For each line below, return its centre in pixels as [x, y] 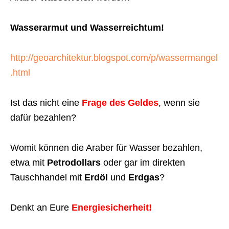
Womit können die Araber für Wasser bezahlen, [106, 147]
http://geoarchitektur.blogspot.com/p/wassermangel [114, 58]
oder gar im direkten [143, 162]
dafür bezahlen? [43, 117]
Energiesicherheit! [112, 207]
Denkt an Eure [41, 207]
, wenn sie [179, 102]
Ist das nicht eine [46, 102]
